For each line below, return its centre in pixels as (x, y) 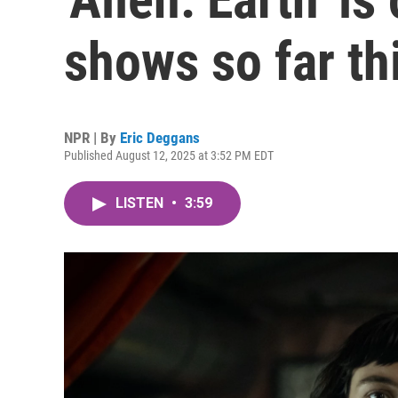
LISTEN (141, 203)
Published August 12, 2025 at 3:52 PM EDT (169, 155)
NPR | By (92, 138)
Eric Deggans (160, 138)
